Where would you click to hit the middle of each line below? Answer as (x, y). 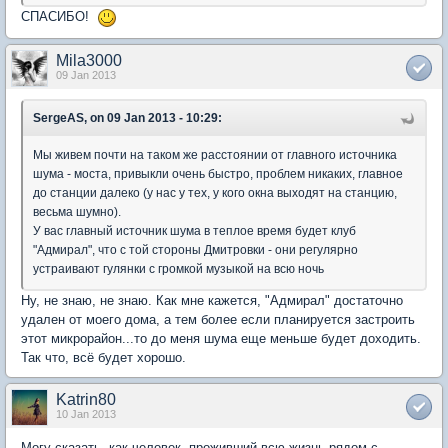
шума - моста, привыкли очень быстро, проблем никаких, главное (218, 173)
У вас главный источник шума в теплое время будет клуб (194, 230)
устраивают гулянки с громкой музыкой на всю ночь (178, 268)
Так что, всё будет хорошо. (103, 357)
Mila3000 (89, 60)
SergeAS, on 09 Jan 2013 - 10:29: (127, 117)
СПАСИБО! (59, 17)
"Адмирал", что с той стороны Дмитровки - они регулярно (195, 249)
